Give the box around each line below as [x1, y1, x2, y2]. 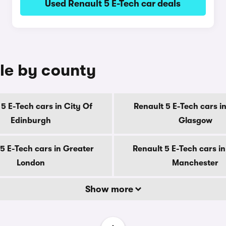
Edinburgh [11, 116, 51, 125]
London [17, 158, 45, 167]
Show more [85, 184, 135, 194]
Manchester [172, 158, 218, 167]
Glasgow [178, 116, 212, 125]
